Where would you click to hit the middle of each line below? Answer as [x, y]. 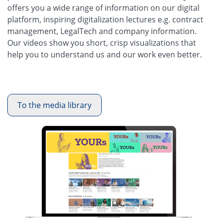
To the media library [54, 105]
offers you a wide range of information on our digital [103, 8]
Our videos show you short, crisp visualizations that [102, 43]
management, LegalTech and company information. [102, 31]
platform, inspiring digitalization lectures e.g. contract [105, 19]
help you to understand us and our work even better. [105, 54]
